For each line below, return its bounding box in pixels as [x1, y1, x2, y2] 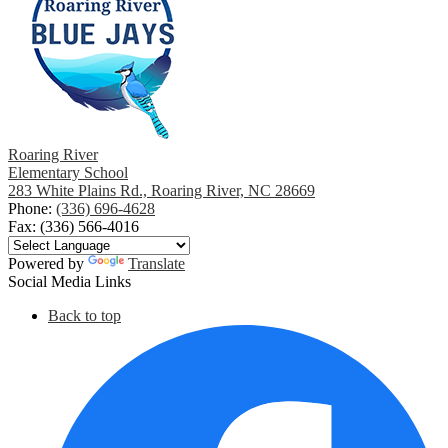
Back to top [48, 307, 121, 325]
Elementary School [8, 164, 128, 182]
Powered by [8, 255, 88, 273]
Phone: [8, 200, 56, 218]
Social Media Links [8, 273, 131, 291]
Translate [128, 255, 185, 273]
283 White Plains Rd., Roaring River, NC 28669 [8, 182, 315, 200]
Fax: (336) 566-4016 [8, 218, 139, 236]
